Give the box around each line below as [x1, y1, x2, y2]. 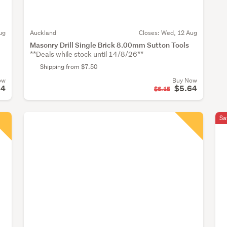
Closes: [138, 28, 161, 37]
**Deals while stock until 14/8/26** [30, 49, 143, 59]
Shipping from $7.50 [40, 62, 97, 71]
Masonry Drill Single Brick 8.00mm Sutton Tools [30, 40, 189, 50]
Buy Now [172, 75, 197, 85]
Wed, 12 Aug [161, 28, 197, 37]
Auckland [30, 28, 56, 37]
